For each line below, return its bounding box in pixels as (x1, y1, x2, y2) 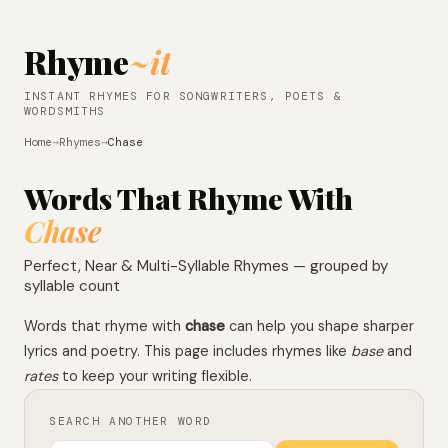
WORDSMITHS (24, 104, 106, 119)
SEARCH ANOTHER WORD (49, 414, 212, 428)
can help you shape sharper (225, 317, 414, 335)
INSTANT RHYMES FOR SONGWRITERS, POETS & (24, 89, 342, 104)
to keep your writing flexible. (58, 367, 252, 385)
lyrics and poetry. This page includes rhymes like (24, 342, 351, 360)
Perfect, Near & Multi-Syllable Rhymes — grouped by (24, 256, 388, 276)
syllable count (24, 276, 120, 296)
